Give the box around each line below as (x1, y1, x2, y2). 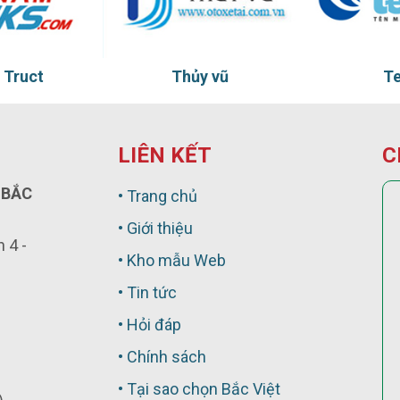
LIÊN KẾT (118, 142, 212, 168)
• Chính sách (118, 346, 207, 366)
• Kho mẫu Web (118, 250, 227, 270)
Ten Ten (200, 66, 260, 86)
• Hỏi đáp (118, 314, 182, 334)
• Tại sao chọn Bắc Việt (118, 379, 281, 398)
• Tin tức (118, 282, 178, 302)
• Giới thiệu (118, 218, 194, 237)
